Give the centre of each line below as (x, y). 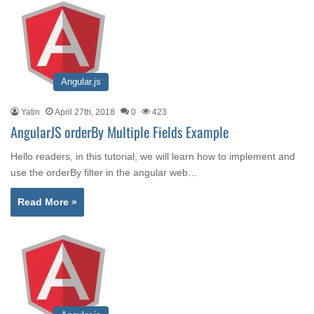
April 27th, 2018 (85, 112)
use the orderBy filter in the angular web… (104, 172)
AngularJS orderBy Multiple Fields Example (120, 132)
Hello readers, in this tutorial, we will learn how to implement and (153, 156)
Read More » (47, 202)
